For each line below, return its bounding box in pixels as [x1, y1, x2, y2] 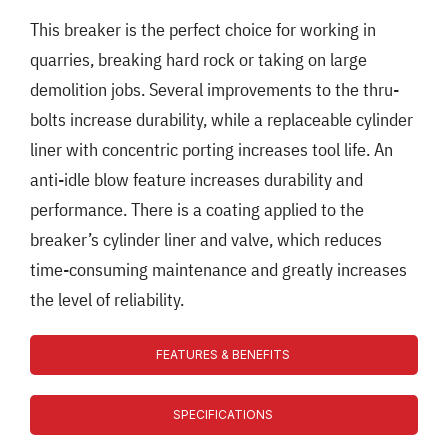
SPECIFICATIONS [173, 406, 273, 422]
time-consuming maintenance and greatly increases [29, 257, 407, 281]
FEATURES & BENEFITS [156, 346, 290, 362]
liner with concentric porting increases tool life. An [29, 137, 393, 161]
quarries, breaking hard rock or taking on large [29, 47, 367, 71]
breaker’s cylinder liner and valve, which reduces [29, 227, 382, 251]
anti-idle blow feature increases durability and [29, 167, 363, 191]
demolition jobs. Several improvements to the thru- [29, 77, 399, 101]
